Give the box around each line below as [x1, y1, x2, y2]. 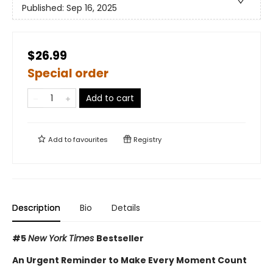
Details [112, 202, 140, 214]
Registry [132, 135, 161, 145]
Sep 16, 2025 [66, 1, 117, 14]
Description [12, 202, 60, 214]
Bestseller [96, 232, 144, 245]
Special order [27, 65, 108, 82]
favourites [73, 135, 108, 145]
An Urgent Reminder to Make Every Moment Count [12, 254, 247, 267]
